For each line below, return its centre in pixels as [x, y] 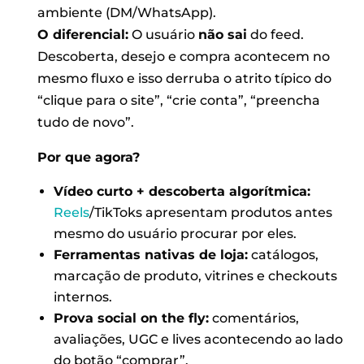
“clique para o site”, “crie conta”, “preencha [179, 100]
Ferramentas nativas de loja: [150, 254]
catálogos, [283, 254]
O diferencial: [83, 34]
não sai [223, 34]
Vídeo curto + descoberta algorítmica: [182, 191]
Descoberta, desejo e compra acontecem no [184, 56]
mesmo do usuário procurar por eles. [175, 233]
